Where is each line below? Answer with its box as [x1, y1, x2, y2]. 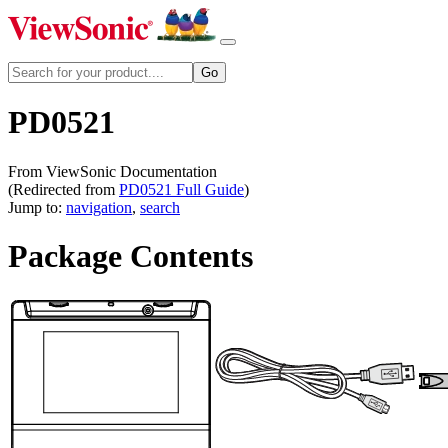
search [140, 198, 180, 216]
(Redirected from [8, 180, 119, 198]
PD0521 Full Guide [119, 180, 244, 198]
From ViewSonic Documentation [8, 162, 217, 180]
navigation [66, 198, 132, 216]
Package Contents [8, 238, 253, 275]
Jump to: [8, 198, 66, 216]
